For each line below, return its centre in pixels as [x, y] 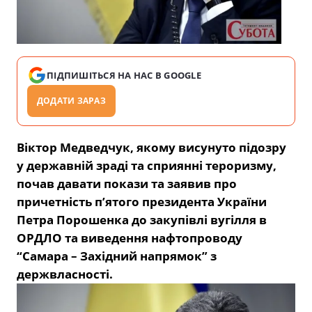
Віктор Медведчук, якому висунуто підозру [151, 148]
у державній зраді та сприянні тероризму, [147, 166]
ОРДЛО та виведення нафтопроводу [130, 238]
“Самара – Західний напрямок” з [117, 256]
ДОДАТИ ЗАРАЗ [71, 101]
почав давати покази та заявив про [127, 184]
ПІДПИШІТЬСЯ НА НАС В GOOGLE [124, 76]
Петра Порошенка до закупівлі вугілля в [142, 220]
